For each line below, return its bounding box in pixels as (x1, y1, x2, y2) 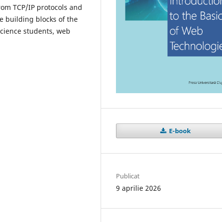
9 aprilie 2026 (116, 183, 161, 193)
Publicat (116, 171, 140, 180)
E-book (167, 126, 191, 135)
